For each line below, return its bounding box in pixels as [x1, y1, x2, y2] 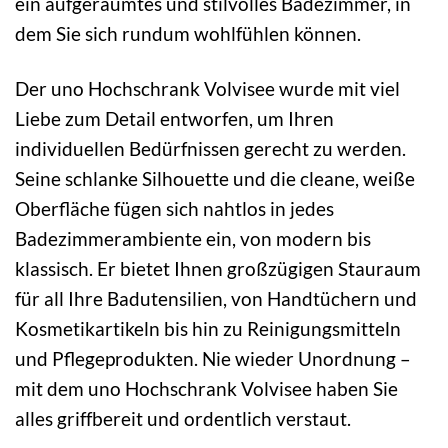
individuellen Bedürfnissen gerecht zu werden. [15, 136, 406, 160]
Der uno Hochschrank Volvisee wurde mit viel [15, 76, 400, 100]
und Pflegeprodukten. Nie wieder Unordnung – [15, 346, 411, 370]
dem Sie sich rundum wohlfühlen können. [15, 21, 361, 45]
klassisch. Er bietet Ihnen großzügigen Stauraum [15, 256, 421, 280]
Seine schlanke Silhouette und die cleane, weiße [15, 166, 415, 190]
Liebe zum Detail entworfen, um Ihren [15, 106, 334, 130]
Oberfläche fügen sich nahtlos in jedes [15, 196, 334, 220]
